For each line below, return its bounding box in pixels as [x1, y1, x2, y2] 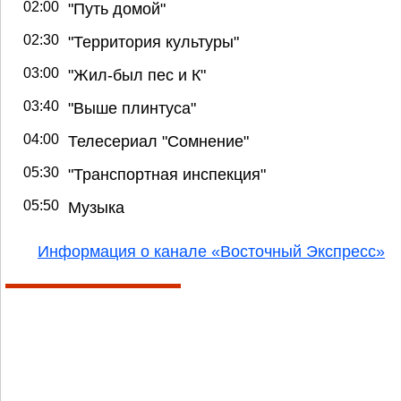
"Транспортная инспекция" [68, 164, 266, 183]
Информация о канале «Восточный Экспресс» [38, 241, 385, 260]
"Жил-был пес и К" [68, 64, 206, 84]
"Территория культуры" [68, 31, 239, 51]
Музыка [68, 197, 124, 217]
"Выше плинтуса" [68, 98, 196, 117]
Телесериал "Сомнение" [68, 131, 249, 150]
